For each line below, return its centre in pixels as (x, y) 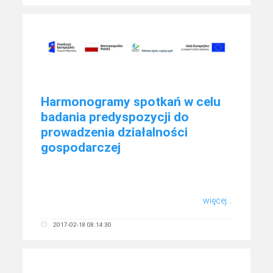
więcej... (217, 201)
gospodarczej (81, 148)
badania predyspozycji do (115, 117)
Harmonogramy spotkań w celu (131, 102)
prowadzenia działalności (115, 133)
